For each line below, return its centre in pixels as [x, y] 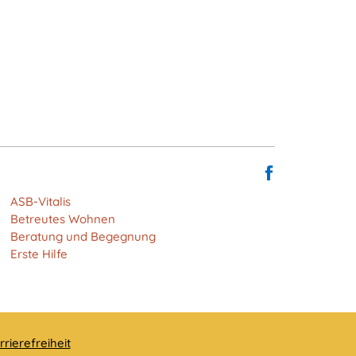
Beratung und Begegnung [83, 237]
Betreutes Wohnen [62, 219]
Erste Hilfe [39, 254]
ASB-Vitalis [40, 202]
